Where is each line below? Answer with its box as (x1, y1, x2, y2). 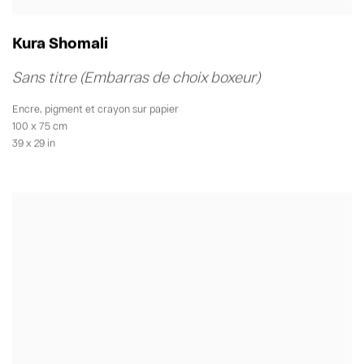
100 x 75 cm (12, 119, 67, 133)
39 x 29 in (12, 136, 55, 150)
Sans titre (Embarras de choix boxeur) (12, 69, 260, 88)
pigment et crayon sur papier (45, 102, 179, 116)
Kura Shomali (12, 35, 108, 54)
